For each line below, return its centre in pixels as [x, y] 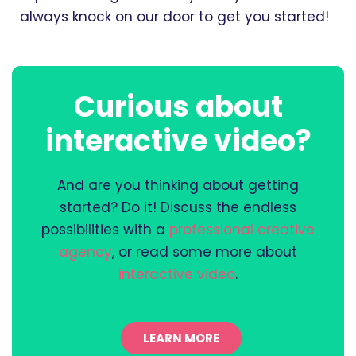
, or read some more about [205, 252]
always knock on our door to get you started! [174, 17]
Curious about [178, 107]
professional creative [242, 230]
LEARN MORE [181, 338]
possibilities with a [105, 230]
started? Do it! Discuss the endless [178, 208]
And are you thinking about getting [178, 186]
